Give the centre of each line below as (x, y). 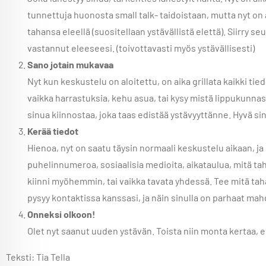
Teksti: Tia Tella (38, 257)
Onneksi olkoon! (61, 214)
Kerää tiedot (53, 131)
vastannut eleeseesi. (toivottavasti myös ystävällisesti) (141, 48)
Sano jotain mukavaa (70, 64)
